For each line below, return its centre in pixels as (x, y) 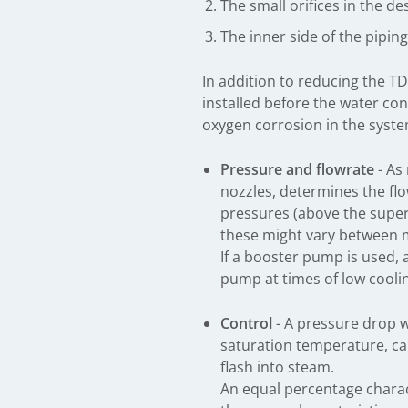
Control (248, 323)
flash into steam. (277, 367)
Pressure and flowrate (297, 169)
